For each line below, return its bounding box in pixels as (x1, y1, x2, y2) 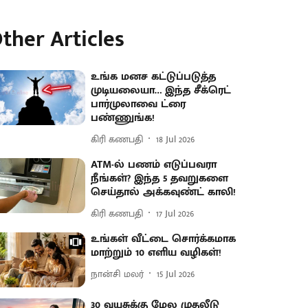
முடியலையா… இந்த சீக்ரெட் (91, 81, 232, 100)
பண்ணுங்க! (91, 109, 155, 127)
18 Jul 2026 (156, 131, 195, 147)
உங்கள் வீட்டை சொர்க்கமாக (91, 230, 236, 248)
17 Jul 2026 (156, 205, 195, 221)
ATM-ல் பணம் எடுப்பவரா (91, 155, 217, 174)
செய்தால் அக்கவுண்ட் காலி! (91, 183, 236, 201)
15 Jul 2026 (157, 265, 195, 282)
